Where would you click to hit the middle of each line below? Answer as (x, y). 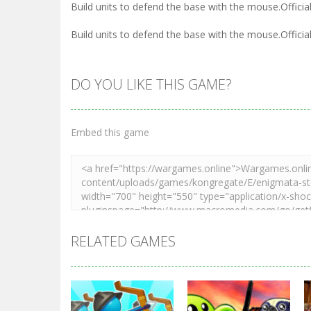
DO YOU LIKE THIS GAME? (151, 84)
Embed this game (110, 132)
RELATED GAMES (123, 241)
